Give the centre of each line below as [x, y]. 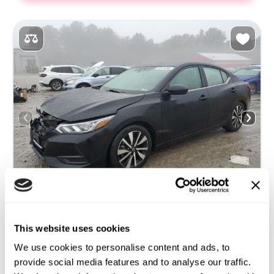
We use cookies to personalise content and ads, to [122, 247]
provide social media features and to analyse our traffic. [133, 262]
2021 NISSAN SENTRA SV [76, 234]
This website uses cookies [72, 228]
